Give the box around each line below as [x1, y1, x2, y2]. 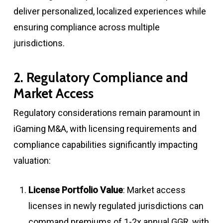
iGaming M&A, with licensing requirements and [13, 123, 197, 134]
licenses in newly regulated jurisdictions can [28, 200, 204, 211]
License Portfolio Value [28, 184, 123, 195]
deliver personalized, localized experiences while [13, 5, 206, 16]
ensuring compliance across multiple [13, 21, 160, 32]
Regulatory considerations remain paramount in [13, 107, 200, 118]
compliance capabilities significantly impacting [13, 139, 198, 150]
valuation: [13, 155, 51, 166]
